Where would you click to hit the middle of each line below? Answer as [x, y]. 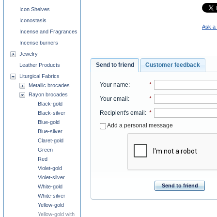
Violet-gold [50, 168]
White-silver [52, 196]
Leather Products [40, 65]
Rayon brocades [48, 94]
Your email [114, 99]
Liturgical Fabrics [39, 76]
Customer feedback [173, 65]
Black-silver [52, 113]
